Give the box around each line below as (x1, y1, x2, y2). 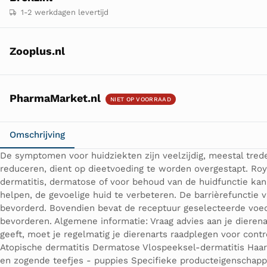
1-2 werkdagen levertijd (18, 8, 109, 17)
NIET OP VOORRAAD (110, 96, 171, 103)
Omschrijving (10, 129, 65, 141)
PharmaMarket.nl (10, 92, 101, 105)
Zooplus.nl (10, 45, 65, 58)
